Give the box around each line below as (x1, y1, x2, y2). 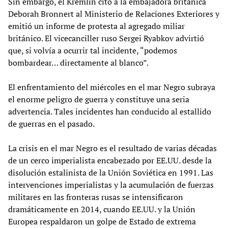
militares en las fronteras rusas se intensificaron (8, 191, 183, 203)
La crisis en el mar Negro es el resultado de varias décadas (8, 142, 217, 154)
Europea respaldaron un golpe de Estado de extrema (8, 215, 196, 227)
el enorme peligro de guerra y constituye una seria (8, 93, 189, 105)
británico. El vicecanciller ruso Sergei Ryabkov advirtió (8, 32, 204, 44)
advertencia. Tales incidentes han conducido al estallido (8, 105, 211, 117)
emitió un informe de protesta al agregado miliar (8, 20, 185, 32)
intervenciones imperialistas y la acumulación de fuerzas (8, 179, 214, 190)
